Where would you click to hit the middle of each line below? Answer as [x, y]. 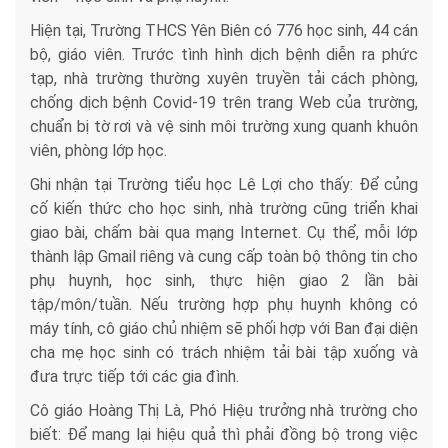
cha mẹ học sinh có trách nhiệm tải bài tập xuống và [224, 353]
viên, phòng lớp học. [98, 151]
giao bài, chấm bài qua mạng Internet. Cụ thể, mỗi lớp [224, 233]
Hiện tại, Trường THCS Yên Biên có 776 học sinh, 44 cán [224, 31]
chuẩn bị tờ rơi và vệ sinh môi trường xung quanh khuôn [224, 127]
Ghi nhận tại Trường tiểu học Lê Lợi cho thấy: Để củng [224, 185]
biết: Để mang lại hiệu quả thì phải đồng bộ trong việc [224, 435]
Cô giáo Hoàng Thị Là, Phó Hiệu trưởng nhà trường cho [224, 411]
